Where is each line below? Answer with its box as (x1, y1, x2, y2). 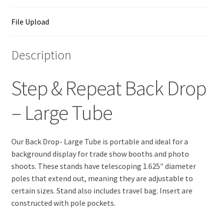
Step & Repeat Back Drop (11, 75, 206, 101)
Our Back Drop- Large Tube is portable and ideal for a (11, 137, 188, 147)
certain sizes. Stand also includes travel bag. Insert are (11, 186, 192, 196)
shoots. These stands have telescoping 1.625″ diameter (11, 161, 196, 171)
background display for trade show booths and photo (11, 149, 189, 159)
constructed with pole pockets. (11, 198, 115, 208)
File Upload (11, 16, 49, 27)
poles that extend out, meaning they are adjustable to (11, 173, 193, 184)
